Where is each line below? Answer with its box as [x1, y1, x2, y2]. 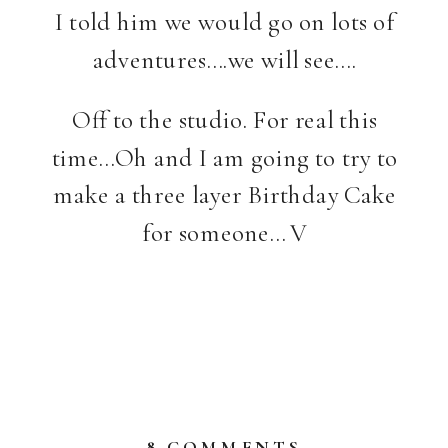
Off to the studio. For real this [72, 103, 378, 135]
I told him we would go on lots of [55, 5, 395, 37]
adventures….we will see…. [93, 43, 357, 75]
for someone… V [142, 216, 308, 248]
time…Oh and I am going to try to [51, 141, 398, 173]
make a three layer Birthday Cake [53, 179, 397, 210]
